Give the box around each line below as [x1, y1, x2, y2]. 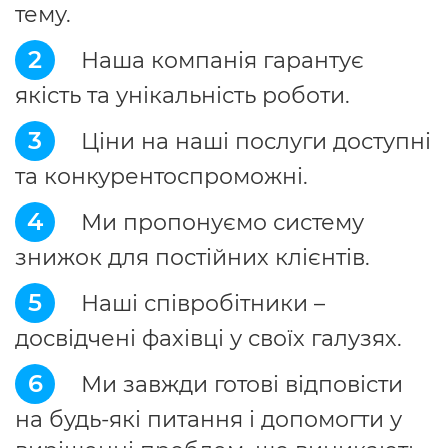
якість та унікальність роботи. [15, 82, 350, 109]
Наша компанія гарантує [75, 47, 364, 74]
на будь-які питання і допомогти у [15, 406, 402, 433]
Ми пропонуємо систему [75, 209, 364, 236]
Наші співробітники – [75, 290, 325, 317]
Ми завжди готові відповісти [75, 371, 403, 398]
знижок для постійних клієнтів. [15, 244, 370, 271]
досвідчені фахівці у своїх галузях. [15, 325, 402, 352]
